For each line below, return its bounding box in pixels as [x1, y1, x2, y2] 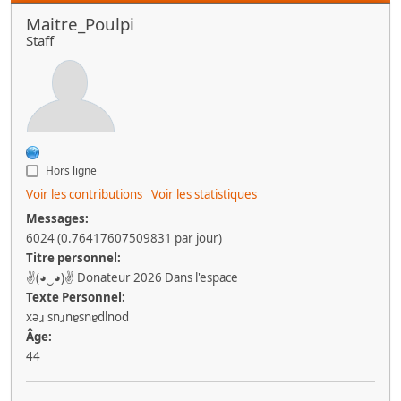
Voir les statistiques [151, 186, 257, 202]
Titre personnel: [26, 250, 121, 266]
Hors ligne [43, 163, 97, 178]
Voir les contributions [26, 186, 142, 202]
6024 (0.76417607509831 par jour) [26, 230, 222, 246]
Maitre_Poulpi [26, 13, 134, 35]
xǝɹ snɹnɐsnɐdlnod [26, 309, 129, 325]
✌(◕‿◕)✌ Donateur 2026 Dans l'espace [26, 269, 238, 286]
